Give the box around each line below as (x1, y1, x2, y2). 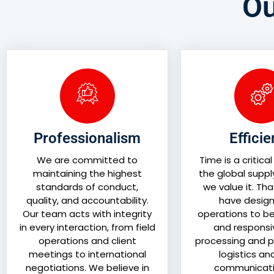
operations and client (38, 234, 136, 248)
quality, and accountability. (26, 194, 149, 207)
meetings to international (28, 248, 146, 261)
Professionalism (34, 130, 141, 147)
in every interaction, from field (19, 221, 155, 234)
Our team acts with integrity (23, 207, 152, 221)
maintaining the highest (32, 167, 142, 180)
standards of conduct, (36, 180, 138, 194)
